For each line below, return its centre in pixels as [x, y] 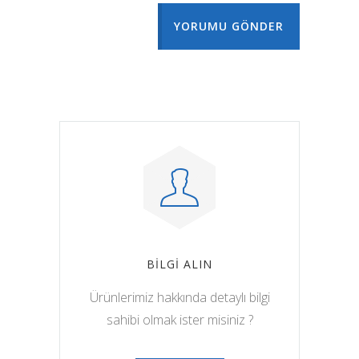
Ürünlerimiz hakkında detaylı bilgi [179, 297]
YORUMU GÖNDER [229, 26]
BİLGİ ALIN [179, 264]
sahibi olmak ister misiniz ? [179, 319]
